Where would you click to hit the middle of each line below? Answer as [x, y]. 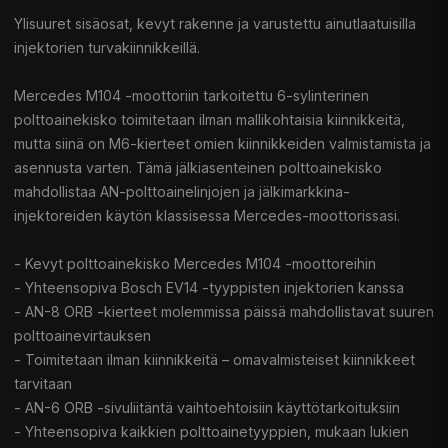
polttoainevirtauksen [82, 336]
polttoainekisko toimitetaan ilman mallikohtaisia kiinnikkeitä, [209, 120]
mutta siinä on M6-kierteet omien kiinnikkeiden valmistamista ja [222, 144]
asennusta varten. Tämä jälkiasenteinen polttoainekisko [198, 168]
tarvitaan [43, 384]
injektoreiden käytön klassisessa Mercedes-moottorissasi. [207, 216]
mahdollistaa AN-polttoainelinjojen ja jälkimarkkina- [182, 192]
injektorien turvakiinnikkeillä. [107, 48]
